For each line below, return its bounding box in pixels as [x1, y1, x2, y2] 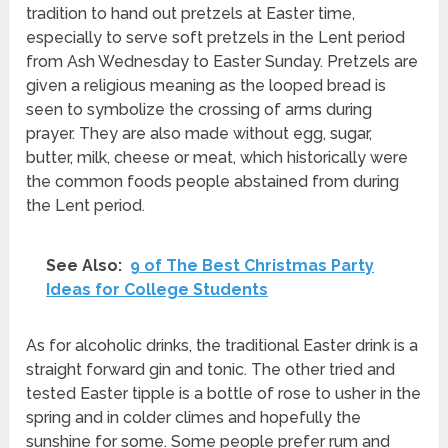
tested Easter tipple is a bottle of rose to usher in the [26, 384, 422, 404]
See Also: [46, 256, 123, 276]
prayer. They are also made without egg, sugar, [26, 124, 373, 144]
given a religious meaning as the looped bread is [26, 76, 387, 96]
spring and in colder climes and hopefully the [26, 408, 362, 428]
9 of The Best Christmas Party [130, 256, 375, 276]
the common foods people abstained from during [26, 172, 400, 192]
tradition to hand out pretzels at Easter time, [26, 4, 356, 24]
